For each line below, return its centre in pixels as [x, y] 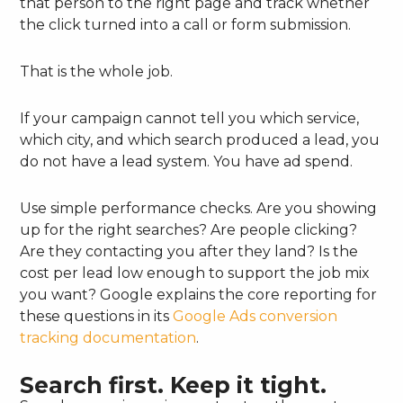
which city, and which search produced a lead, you [200, 139]
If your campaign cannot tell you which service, [190, 118]
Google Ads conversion [255, 316]
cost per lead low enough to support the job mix [195, 273]
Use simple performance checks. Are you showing [199, 208]
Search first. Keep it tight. [174, 385]
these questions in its [97, 316]
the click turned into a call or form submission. [186, 24]
